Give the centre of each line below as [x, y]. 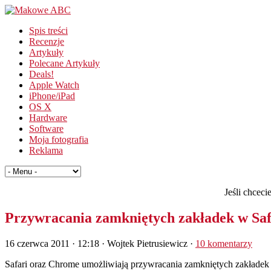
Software [46, 129]
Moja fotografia [59, 139]
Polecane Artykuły [64, 63]
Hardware [48, 118]
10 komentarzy [224, 243]
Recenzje [47, 41]
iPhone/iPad [52, 96]
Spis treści [48, 31]
